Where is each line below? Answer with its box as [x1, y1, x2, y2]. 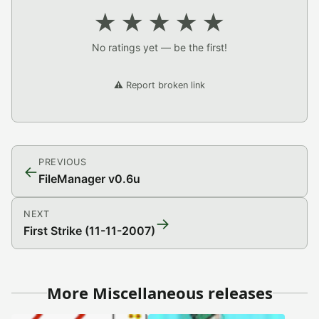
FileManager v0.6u [38, 172, 140, 187]
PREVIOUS [38, 157, 87, 168]
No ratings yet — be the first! [92, 41, 227, 53]
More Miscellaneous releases [46, 282, 273, 304]
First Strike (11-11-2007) [23, 224, 155, 239]
